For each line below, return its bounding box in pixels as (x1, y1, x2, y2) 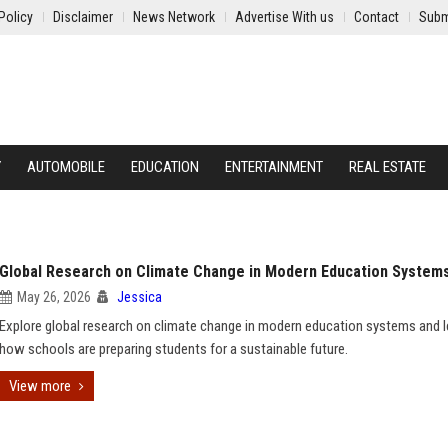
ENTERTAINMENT (225, 158, 323, 176)
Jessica (117, 289, 162, 305)
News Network (133, 9, 215, 25)
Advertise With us (235, 9, 334, 25)
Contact (354, 9, 399, 25)
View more (9, 377, 71, 395)
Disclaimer (53, 9, 113, 25)
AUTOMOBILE (27, 158, 105, 176)
